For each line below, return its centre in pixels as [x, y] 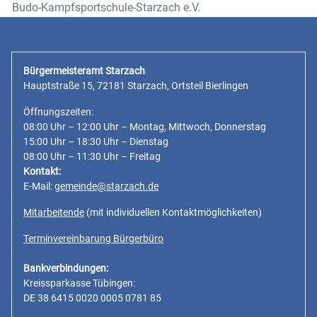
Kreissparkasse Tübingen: [79, 283]
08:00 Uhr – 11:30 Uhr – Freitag [92, 156]
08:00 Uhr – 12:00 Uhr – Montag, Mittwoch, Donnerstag [145, 127]
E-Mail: [39, 186]
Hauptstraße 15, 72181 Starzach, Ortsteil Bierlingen [136, 86]
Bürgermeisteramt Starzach [84, 71]
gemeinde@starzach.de [106, 186]
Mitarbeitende [54, 212]
